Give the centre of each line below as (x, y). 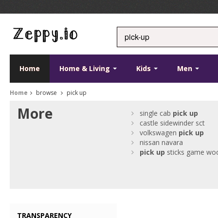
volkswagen (159, 133)
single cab (156, 113)
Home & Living (86, 68)
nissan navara (162, 142)
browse (46, 93)
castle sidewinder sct (173, 123)
